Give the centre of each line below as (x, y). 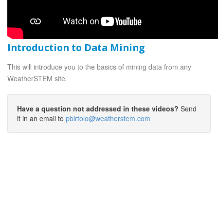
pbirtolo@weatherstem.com (108, 118)
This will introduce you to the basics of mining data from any (99, 67)
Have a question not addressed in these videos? (98, 109)
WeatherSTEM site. (37, 78)
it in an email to (41, 118)
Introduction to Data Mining (76, 47)
